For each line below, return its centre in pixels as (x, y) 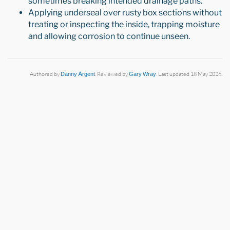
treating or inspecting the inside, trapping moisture (124, 25)
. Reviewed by (112, 74)
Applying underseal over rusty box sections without (125, 13)
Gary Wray (142, 74)
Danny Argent (78, 74)
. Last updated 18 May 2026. (189, 74)
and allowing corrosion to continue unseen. (109, 36)
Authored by (45, 74)
